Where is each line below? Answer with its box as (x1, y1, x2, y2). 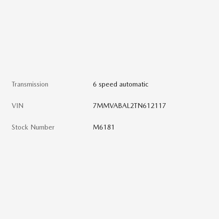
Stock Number (12, 123, 55, 131)
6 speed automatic (93, 80, 149, 88)
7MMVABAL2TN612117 (93, 102, 167, 110)
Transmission (12, 80, 48, 88)
